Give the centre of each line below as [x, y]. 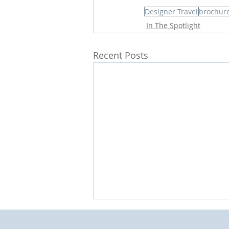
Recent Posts [121, 55]
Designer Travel [171, 11]
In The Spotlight [173, 25]
